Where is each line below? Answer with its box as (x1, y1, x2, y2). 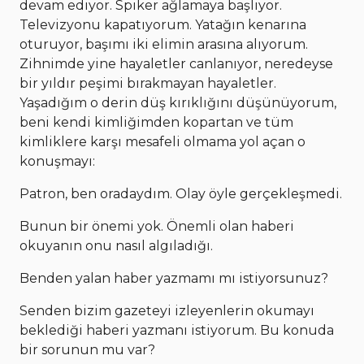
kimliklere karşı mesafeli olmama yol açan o (19, 134, 305, 150)
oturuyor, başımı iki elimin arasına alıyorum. (19, 37, 308, 53)
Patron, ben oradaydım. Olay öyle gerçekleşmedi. (19, 186, 342, 202)
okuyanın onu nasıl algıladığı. (19, 238, 213, 254)
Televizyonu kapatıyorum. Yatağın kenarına (19, 17, 306, 33)
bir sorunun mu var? (19, 342, 155, 358)
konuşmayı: (19, 154, 95, 170)
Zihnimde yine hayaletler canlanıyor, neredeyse (19, 56, 333, 72)
